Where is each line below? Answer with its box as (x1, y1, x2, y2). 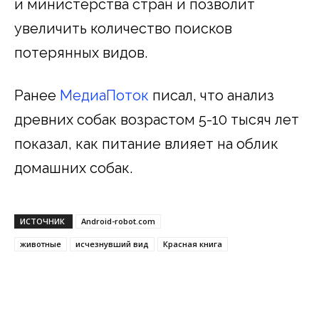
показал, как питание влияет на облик (14, 135, 278, 152)
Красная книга (163, 238, 222, 249)
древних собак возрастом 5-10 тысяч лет (14, 110, 299, 128)
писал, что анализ (149, 86, 274, 104)
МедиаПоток (60, 86, 149, 104)
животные (20, 238, 61, 249)
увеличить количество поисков (14, 19, 232, 37)
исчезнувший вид (75, 238, 149, 249)
